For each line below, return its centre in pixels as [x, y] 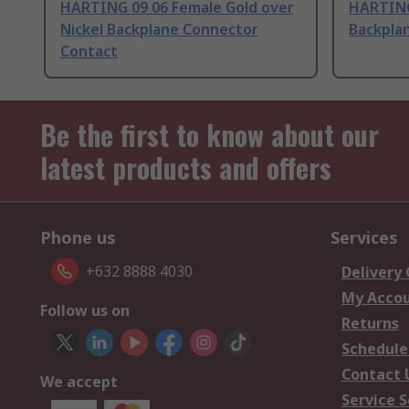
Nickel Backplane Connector [159, 30]
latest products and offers [186, 168]
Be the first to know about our [210, 135]
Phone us [78, 238]
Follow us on [85, 311]
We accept [79, 382]
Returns [370, 324]
